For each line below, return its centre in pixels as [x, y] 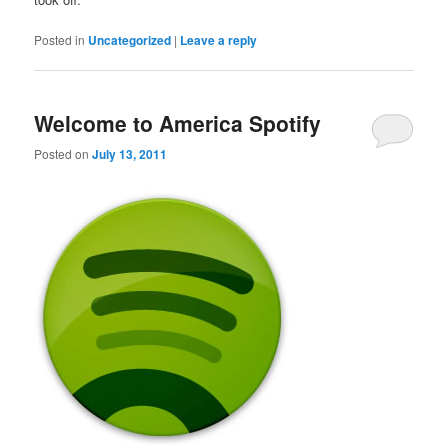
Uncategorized [130, 40]
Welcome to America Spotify [178, 122]
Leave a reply [219, 40]
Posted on [63, 153]
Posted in [60, 40]
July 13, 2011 [130, 153]
